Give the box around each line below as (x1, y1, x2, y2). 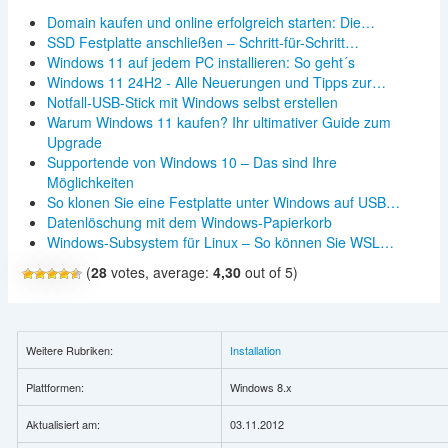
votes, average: (106, 261, 213, 282)
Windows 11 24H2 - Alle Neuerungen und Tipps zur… (46, 71, 386, 92)
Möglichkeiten (46, 171, 134, 192)
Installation (229, 341, 281, 358)
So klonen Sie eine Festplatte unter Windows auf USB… (46, 191, 400, 212)
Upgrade (46, 131, 102, 152)
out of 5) (240, 261, 298, 282)
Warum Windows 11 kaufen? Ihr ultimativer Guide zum (46, 111, 391, 132)
